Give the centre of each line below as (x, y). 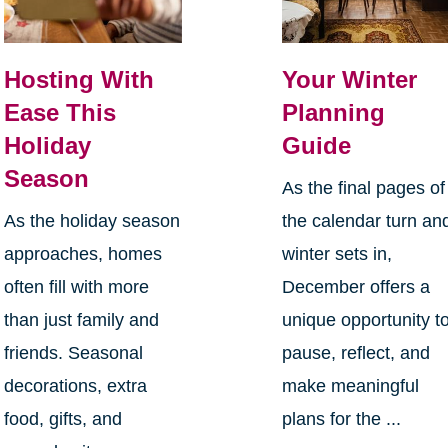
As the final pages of (364, 187)
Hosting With (78, 79)
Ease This (59, 112)
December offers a (356, 286)
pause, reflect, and (356, 352)
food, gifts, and (62, 418)
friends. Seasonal (73, 352)
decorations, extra (75, 385)
